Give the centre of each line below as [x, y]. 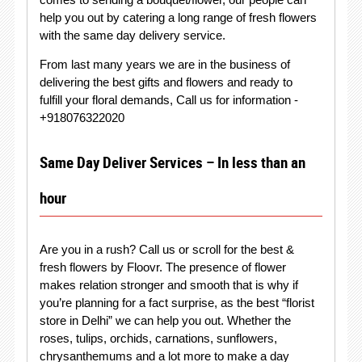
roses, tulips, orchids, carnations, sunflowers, [158, 338]
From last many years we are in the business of [164, 64]
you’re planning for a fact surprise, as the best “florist [177, 303]
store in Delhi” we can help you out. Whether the [165, 320]
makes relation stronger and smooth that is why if [168, 285]
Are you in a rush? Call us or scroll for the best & [166, 249]
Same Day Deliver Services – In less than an [172, 162]
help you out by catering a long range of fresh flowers [178, 17]
